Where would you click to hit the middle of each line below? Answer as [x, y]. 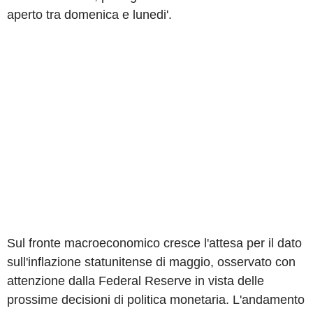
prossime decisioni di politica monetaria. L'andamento [156, 300]
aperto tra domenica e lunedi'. [89, 15]
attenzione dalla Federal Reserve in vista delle [136, 281]
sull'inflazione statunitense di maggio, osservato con [151, 262]
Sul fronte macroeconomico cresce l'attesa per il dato [154, 243]
